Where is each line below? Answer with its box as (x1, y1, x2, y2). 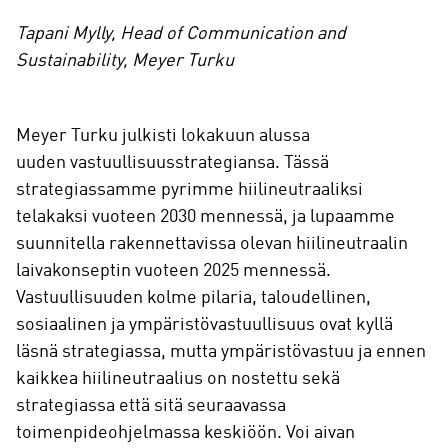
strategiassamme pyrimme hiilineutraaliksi (16, 181, 363, 199)
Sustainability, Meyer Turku (16, 52, 234, 70)
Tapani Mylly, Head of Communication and (16, 25, 346, 43)
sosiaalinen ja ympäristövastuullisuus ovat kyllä (16, 316, 393, 334)
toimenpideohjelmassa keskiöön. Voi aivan (16, 424, 355, 442)
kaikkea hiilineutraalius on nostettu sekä (16, 370, 340, 388)
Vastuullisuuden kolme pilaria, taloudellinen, (16, 289, 371, 307)
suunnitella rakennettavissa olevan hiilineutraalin (16, 235, 408, 253)
